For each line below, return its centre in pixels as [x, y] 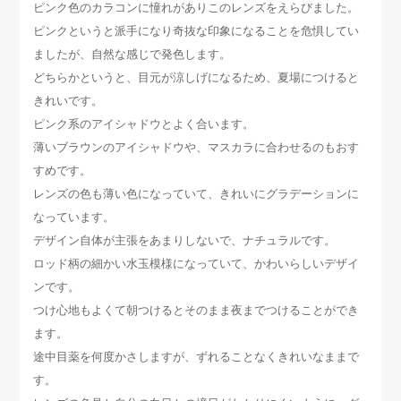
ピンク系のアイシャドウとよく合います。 [143, 124]
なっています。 [73, 217]
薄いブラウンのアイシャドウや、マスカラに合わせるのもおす [196, 147]
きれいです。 [68, 100]
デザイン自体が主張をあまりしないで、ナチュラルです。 [184, 240]
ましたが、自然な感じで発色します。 [132, 54]
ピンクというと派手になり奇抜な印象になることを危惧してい [196, 30]
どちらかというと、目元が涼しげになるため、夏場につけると [196, 77]
